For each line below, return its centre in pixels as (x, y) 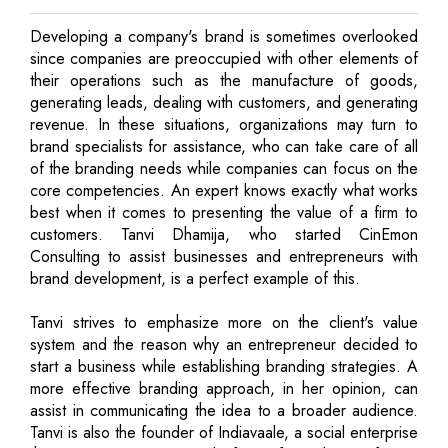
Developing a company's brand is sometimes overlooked (224, 36)
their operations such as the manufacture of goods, (224, 80)
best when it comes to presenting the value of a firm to (224, 212)
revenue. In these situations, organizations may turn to (224, 124)
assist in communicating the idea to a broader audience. (224, 410)
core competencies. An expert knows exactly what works (224, 190)
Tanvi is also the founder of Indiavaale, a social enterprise (224, 432)
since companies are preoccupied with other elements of (224, 58)
